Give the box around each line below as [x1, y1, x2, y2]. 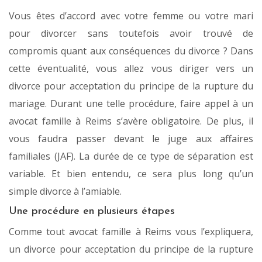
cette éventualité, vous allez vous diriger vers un [9, 62, 253, 75]
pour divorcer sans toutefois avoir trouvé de [9, 27, 253, 40]
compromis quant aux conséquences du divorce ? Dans [9, 44, 253, 58]
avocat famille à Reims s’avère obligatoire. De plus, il [9, 115, 253, 128]
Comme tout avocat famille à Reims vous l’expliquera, [9, 225, 253, 239]
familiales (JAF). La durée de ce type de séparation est [9, 150, 253, 163]
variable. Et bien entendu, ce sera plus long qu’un [9, 167, 253, 181]
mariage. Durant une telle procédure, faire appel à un [9, 97, 253, 111]
